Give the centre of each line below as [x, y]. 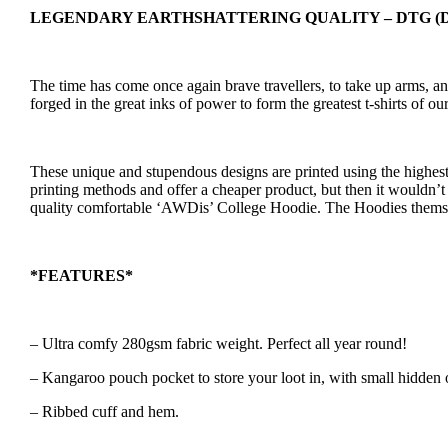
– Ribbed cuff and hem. [104, 411]
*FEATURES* [81, 275]
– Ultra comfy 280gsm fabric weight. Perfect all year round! [218, 343]
